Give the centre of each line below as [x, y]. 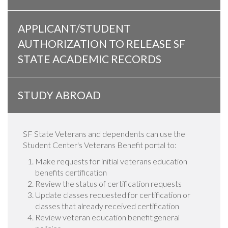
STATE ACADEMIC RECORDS [90, 59]
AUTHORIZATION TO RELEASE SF [102, 44]
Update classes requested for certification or [113, 195]
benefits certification [71, 173]
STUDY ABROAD [59, 95]
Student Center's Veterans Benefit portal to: [101, 145]
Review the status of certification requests [108, 184]
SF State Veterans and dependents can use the [104, 134]
